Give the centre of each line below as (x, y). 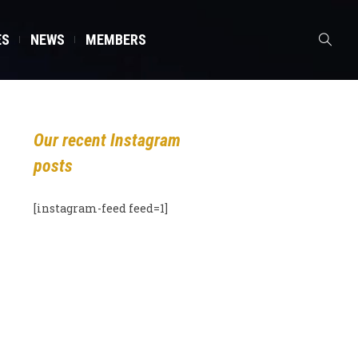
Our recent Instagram (107, 140)
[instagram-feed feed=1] (100, 208)
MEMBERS (116, 40)
